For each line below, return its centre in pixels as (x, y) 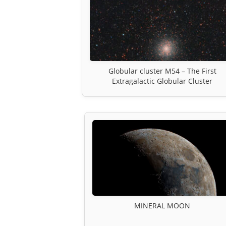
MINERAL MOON (162, 205)
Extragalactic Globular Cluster (162, 81)
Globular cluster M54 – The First (162, 71)
